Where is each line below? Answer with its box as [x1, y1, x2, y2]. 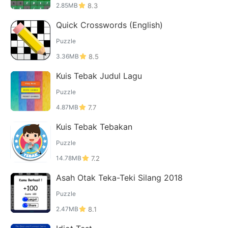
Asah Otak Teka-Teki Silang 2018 [56, 173, 183, 183]
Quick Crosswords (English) [56, 20, 163, 30]
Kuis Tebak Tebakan [56, 122, 132, 132]
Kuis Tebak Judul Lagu [56, 71, 142, 81]
